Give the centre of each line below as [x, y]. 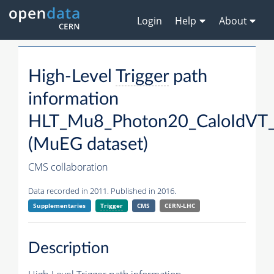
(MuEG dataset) [88, 145]
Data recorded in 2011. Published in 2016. [102, 191]
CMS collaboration [68, 167]
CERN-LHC [180, 206]
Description [69, 248]
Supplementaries [60, 206]
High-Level [72, 77]
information [73, 100]
